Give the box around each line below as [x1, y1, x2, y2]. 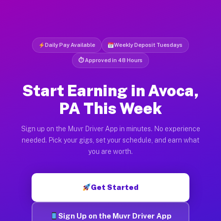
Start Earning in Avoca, [22, 81, 199, 100]
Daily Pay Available [44, 41, 95, 48]
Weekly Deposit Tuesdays [114, 41, 183, 48]
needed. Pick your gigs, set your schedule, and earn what [22, 136, 199, 144]
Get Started [91, 183, 139, 191]
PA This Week [59, 99, 162, 117]
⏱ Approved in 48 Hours [78, 57, 143, 63]
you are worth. [88, 147, 133, 155]
